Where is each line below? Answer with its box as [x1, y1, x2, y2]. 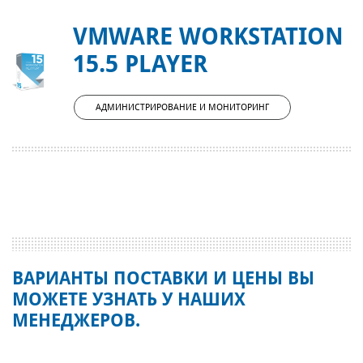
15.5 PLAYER [72, 50, 207, 79]
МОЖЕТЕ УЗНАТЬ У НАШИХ [12, 289, 246, 310]
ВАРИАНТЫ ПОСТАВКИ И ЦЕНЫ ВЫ [12, 268, 314, 289]
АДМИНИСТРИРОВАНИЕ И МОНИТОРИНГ [95, 102, 269, 113]
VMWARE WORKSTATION [72, 23, 344, 51]
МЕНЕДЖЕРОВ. [12, 310, 140, 331]
